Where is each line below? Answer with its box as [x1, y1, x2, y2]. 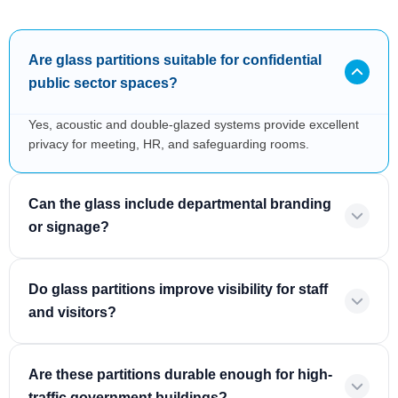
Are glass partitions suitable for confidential [28, 52, 322, 68]
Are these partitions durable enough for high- [28, 367, 332, 382]
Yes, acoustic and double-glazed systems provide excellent [28, 117, 359, 131]
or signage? [28, 219, 109, 235]
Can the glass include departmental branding [28, 196, 331, 211]
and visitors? [28, 305, 116, 320]
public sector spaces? [28, 76, 178, 91]
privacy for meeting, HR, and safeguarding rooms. [28, 137, 309, 151]
